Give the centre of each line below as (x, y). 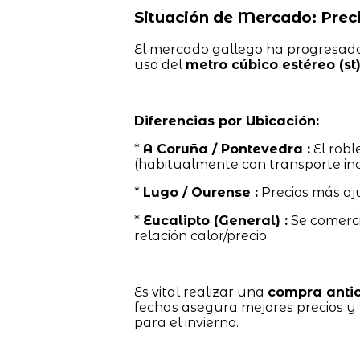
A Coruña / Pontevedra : (226, 149)
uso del (160, 65)
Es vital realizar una (200, 292)
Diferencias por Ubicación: (226, 121)
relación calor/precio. (201, 236)
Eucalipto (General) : (215, 221)
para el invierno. (186, 323)
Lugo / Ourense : (200, 193)
